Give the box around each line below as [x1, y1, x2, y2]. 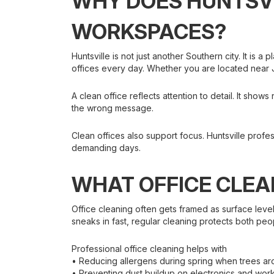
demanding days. [72, 143, 141, 153]
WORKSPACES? [72, 19, 226, 44]
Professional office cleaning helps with [72, 243, 227, 254]
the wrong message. [72, 103, 154, 113]
